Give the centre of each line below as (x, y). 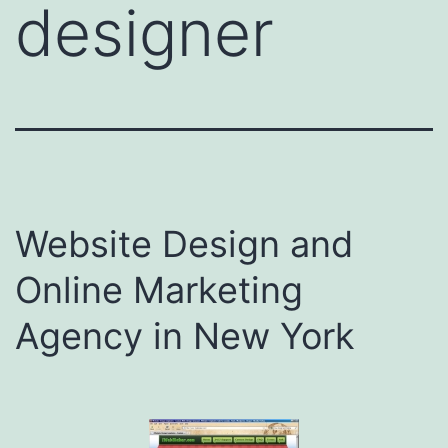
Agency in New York (185, 335)
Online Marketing (159, 289)
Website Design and (184, 243)
